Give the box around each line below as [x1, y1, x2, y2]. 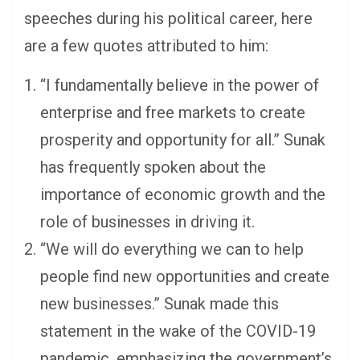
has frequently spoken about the [40, 157, 266, 178]
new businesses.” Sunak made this [40, 294, 279, 314]
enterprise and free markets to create [40, 103, 305, 123]
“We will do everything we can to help [40, 239, 304, 260]
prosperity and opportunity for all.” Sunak [40, 130, 325, 150]
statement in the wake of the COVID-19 [40, 321, 316, 342]
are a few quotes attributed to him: [24, 36, 268, 56]
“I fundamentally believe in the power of [40, 76, 319, 96]
